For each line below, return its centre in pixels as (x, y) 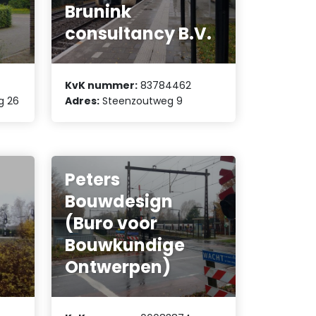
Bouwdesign (119, 201)
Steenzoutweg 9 (141, 101)
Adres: (83, 101)
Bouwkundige (125, 245)
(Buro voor (111, 223)
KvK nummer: (102, 85)
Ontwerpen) (118, 267)
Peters (93, 179)
